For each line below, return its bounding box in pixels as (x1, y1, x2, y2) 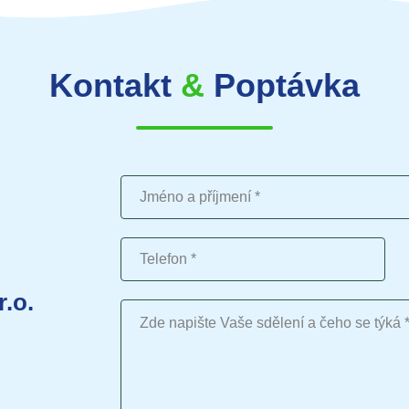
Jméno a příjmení (120, 175, 232, 192)
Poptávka (204, 67, 360, 105)
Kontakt (49, 67, 181, 105)
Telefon (120, 237, 168, 254)
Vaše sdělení (120, 299, 204, 316)
